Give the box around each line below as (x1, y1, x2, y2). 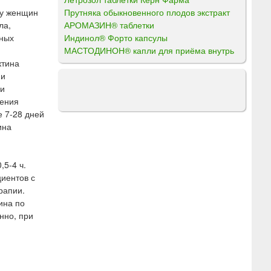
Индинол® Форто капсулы (64, 31, 168, 44)
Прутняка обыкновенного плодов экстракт (64, 5, 230, 18)
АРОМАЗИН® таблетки (64, 18, 154, 31)
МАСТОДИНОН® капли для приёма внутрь (64, 44, 234, 56)
